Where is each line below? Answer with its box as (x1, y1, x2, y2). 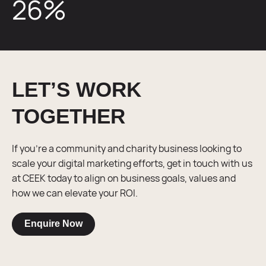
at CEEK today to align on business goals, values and (12, 171, 236, 185)
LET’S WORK (12, 77, 141, 101)
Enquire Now (24, 218, 83, 229)
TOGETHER (12, 104, 125, 128)
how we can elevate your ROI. (12, 186, 138, 199)
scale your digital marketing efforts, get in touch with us (12, 156, 252, 170)
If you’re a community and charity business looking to (12, 141, 242, 155)
